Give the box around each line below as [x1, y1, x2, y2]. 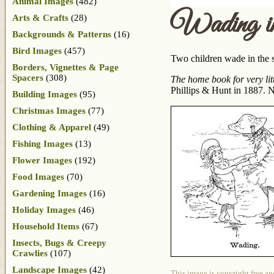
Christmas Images [12, 105, 86, 116]
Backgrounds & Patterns [12, 29, 111, 39]
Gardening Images [12, 188, 87, 198]
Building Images [12, 89, 77, 99]
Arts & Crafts [12, 12, 68, 23]
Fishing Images [12, 138, 73, 149]
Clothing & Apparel [12, 122, 91, 132]
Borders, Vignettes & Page [12, 62, 119, 72]
